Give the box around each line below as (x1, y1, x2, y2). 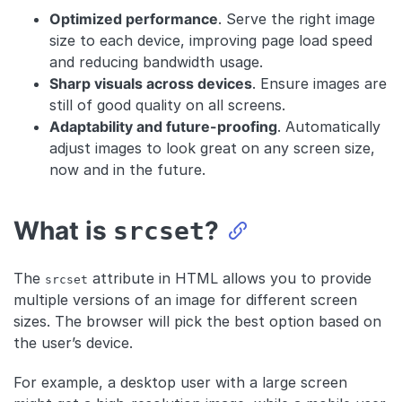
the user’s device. (13, 333, 133, 352)
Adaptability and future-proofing (49, 117, 277, 135)
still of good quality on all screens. (49, 95, 285, 114)
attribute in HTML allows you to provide (88, 268, 371, 287)
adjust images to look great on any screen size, (49, 138, 375, 157)
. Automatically (277, 117, 380, 135)
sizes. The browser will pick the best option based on (13, 311, 381, 330)
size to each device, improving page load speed (49, 31, 372, 49)
